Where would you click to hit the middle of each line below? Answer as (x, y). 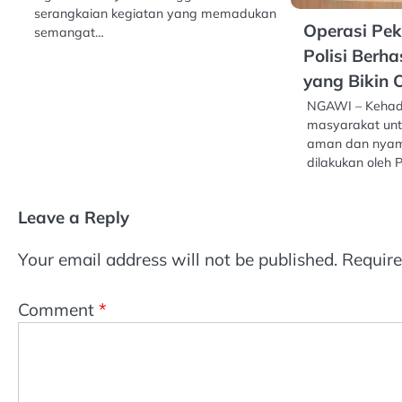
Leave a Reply (74, 217)
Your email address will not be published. (178, 259)
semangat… (69, 32)
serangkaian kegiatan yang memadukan (155, 13)
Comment (58, 310)
